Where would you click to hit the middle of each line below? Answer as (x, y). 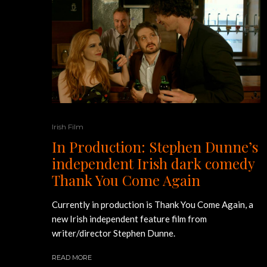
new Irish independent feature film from (129, 218)
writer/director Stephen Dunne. (114, 233)
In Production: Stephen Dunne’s (155, 146)
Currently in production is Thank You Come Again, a (153, 204)
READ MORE (72, 257)
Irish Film (68, 126)
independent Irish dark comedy (153, 163)
